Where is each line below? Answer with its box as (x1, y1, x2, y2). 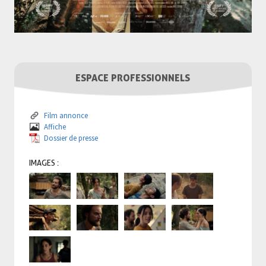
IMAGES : (28, 157, 59, 167)
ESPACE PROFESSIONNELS (75, 71, 191, 84)
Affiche (43, 121, 66, 132)
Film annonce (43, 110, 88, 121)
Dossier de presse (43, 132, 98, 143)
